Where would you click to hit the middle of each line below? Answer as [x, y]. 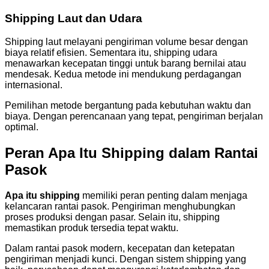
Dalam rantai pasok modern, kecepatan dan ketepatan [120, 248]
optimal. [22, 127]
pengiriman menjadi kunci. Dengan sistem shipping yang [125, 259]
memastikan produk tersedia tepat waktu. [92, 228]
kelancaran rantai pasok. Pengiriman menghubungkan [120, 206]
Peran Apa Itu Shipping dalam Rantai [131, 153]
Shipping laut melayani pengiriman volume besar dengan [126, 42]
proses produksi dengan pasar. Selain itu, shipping [112, 217]
